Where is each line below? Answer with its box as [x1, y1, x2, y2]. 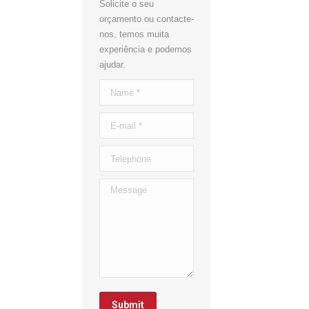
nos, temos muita [99, 29, 169, 39]
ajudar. [99, 59, 126, 70]
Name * [99, 81, 129, 92]
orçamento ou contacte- [99, 14, 194, 24]
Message [99, 181, 136, 191]
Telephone [99, 148, 140, 158]
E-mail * [99, 114, 131, 125]
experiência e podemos [99, 44, 192, 54]
